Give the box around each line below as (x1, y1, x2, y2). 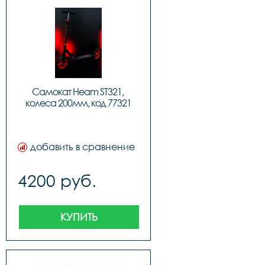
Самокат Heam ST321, (31, 86, 124, 98)
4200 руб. (18, 170, 96, 190)
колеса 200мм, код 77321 (25, 97, 131, 109)
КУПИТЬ (60, 211, 98, 223)
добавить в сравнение (30, 141, 135, 153)
